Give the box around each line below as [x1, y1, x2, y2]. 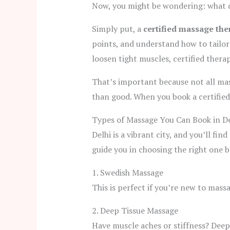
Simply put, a [91, 23, 143, 35]
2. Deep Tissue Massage [91, 205, 178, 217]
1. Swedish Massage [91, 167, 163, 179]
